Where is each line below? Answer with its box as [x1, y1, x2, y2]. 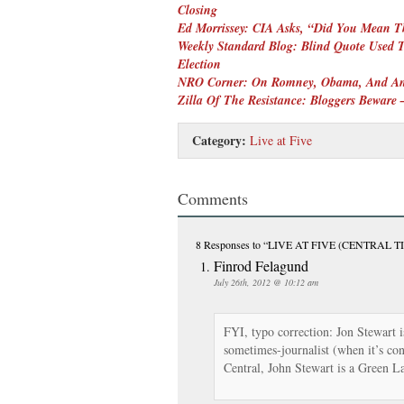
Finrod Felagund [214, 255, 308, 275]
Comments [178, 187, 248, 209]
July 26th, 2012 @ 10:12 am [214, 275, 318, 289]
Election [178, 54, 221, 73]
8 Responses [196, 236, 250, 252]
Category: [192, 130, 246, 150]
